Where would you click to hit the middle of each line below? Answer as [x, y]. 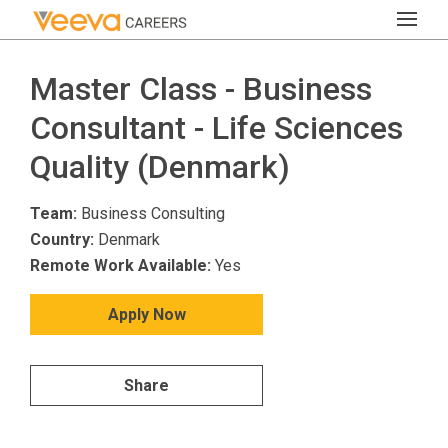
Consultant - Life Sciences [216, 128]
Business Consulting [151, 213]
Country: [62, 239]
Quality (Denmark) [160, 167]
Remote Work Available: [120, 265]
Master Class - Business [201, 89]
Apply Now [146, 314]
